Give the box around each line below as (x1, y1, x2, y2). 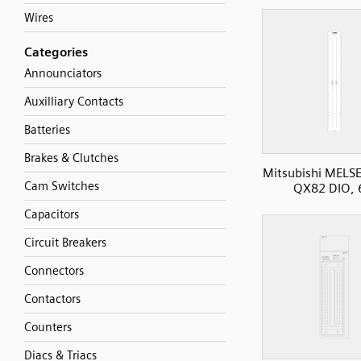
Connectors (24, 263, 84, 278)
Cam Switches (24, 179, 99, 193)
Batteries (24, 122, 70, 137)
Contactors (24, 292, 81, 306)
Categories (24, 44, 88, 60)
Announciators (24, 66, 102, 81)
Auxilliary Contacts (24, 94, 123, 109)
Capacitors (24, 207, 79, 222)
